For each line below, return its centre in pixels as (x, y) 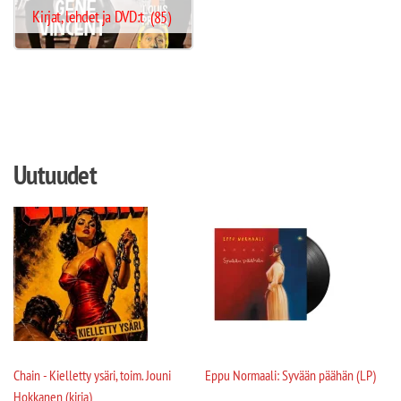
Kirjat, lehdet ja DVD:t (90, 17)
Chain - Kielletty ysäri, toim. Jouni (92, 375)
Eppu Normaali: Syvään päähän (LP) (290, 375)
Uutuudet (55, 175)
